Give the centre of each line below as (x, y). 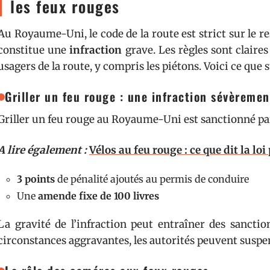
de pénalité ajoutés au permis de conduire (152, 179)
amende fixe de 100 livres (99, 196)
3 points (36, 179)
